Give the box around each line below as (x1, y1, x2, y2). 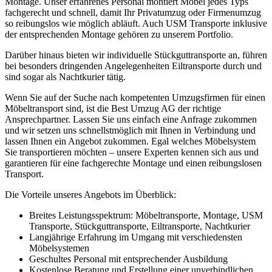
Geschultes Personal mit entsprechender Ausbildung (29, 253, 228, 264)
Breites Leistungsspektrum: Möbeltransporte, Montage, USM (29, 209, 263, 220)
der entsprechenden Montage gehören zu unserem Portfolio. (5, 29, 233, 39)
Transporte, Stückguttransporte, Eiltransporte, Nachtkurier (29, 220, 250, 231)
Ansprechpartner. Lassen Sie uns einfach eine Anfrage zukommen (5, 114, 257, 124)
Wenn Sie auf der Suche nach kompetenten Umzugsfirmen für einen (5, 92, 265, 103)
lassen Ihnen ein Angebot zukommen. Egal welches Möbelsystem (5, 135, 256, 146)
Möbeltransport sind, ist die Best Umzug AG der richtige (5, 103, 221, 114)
